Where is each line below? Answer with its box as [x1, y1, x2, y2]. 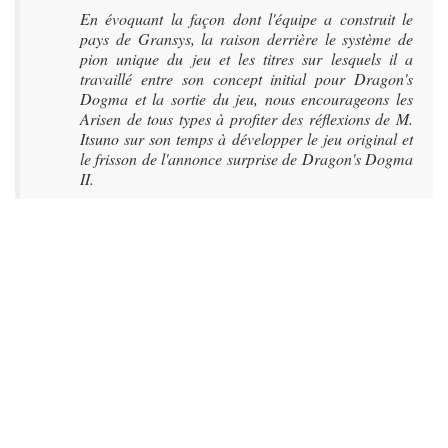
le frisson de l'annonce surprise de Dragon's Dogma [80, 148, 413, 169]
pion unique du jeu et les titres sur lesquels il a [80, 48, 413, 69]
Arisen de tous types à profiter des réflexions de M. [80, 108, 413, 129]
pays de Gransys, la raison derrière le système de [80, 28, 413, 49]
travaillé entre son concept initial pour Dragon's [80, 68, 413, 89]
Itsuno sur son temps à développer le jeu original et [80, 128, 413, 149]
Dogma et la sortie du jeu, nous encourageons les [80, 88, 413, 109]
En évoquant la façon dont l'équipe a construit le [80, 8, 413, 29]
